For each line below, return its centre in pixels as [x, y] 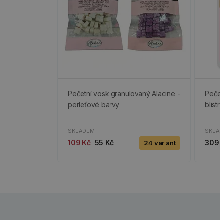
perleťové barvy [94, 105]
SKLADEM [82, 131]
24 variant [160, 143]
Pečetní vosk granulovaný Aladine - [124, 94]
